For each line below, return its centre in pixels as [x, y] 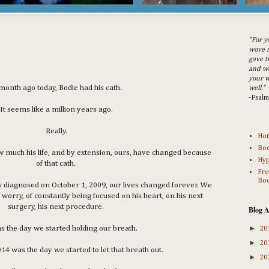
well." [257, 89]
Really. [56, 131]
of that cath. [56, 163]
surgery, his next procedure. [56, 207]
